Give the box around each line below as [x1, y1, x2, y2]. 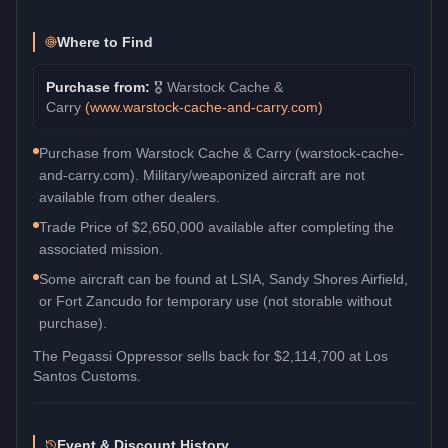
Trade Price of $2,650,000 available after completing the [39, 218, 394, 235]
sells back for [183, 347, 274, 364]
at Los [345, 347, 388, 364]
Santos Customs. [33, 367, 141, 384]
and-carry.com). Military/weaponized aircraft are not [39, 166, 365, 183]
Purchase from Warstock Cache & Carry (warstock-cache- [39, 144, 404, 161]
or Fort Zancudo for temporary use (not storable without [39, 292, 392, 309]
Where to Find [57, 33, 153, 50]
